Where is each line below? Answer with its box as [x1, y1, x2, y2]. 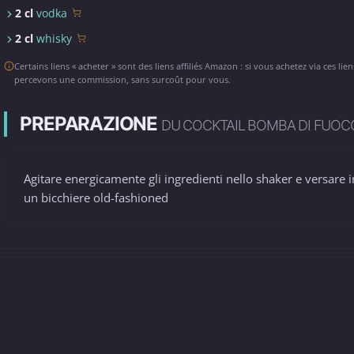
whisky [36, 31, 73, 46]
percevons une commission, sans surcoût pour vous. [14, 73, 232, 85]
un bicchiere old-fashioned [24, 190, 169, 205]
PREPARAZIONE [20, 112, 161, 135]
